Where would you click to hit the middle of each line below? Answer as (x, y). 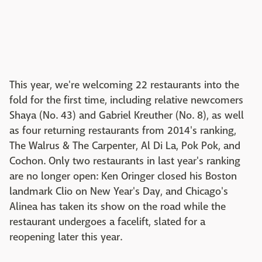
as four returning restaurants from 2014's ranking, (123, 131)
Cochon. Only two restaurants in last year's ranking (125, 161)
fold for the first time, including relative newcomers (126, 100)
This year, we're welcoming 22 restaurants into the (124, 85)
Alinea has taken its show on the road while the (118, 207)
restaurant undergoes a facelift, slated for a (107, 222)
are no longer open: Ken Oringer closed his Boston (123, 176)
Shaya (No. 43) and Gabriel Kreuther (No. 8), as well (127, 116)
